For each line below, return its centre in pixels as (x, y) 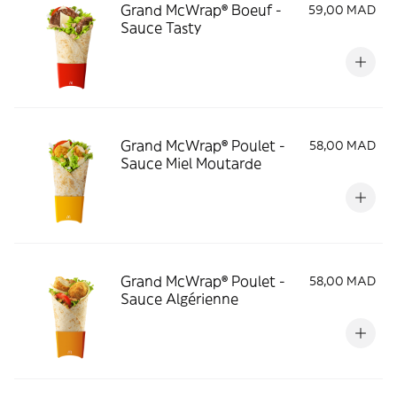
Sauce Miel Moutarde (191, 163)
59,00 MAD (342, 10)
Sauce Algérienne (179, 299)
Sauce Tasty (161, 27)
